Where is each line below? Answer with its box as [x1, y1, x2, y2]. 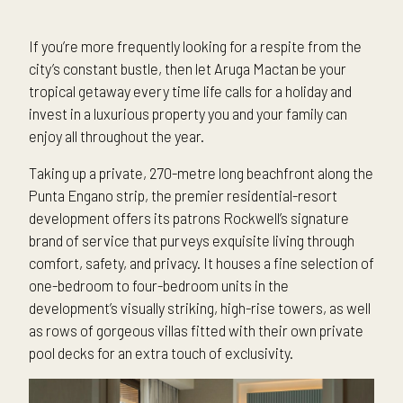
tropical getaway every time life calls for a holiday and [29, 82, 352, 101]
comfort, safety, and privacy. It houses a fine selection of [29, 254, 374, 273]
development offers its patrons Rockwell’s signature [29, 209, 349, 228]
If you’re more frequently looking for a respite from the [29, 37, 362, 56]
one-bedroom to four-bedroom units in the [29, 276, 289, 295]
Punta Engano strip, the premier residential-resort [29, 186, 337, 205]
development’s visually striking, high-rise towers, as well [29, 299, 371, 318]
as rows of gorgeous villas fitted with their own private [29, 321, 363, 340]
